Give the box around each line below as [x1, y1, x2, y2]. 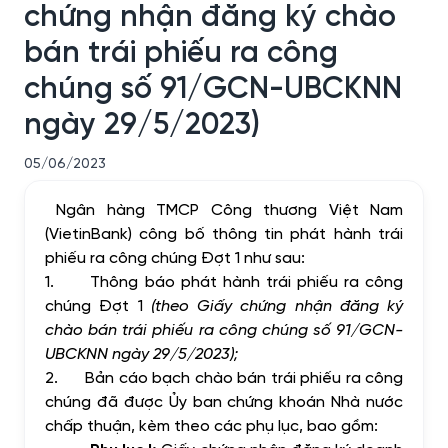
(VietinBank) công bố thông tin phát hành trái [45, 222, 403, 243]
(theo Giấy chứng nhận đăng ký [150, 294, 403, 315]
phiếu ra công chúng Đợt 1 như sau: [45, 246, 305, 267]
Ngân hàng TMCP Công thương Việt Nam [56, 198, 404, 219]
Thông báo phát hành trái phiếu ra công [90, 270, 404, 291]
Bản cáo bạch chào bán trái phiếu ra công [85, 366, 403, 387]
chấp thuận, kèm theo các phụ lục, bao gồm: [45, 414, 378, 435]
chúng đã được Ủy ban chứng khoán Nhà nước [45, 390, 403, 411]
